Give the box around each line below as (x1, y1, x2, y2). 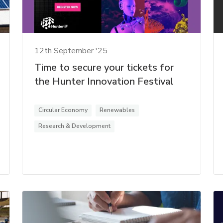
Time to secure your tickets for (34, 60, 174, 74)
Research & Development (38, 121, 111, 130)
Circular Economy (38, 106, 88, 114)
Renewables (100, 106, 135, 114)
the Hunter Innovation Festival (34, 74, 174, 88)
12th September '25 (34, 45, 108, 56)
